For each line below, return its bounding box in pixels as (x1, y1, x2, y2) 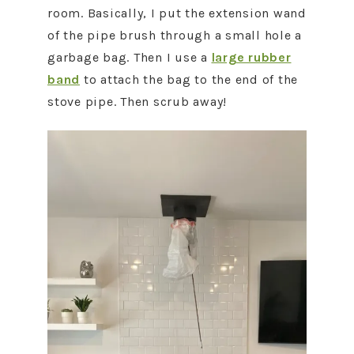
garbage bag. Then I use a (47, 50, 212, 65)
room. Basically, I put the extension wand (47, 6, 307, 21)
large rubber (211, 50, 292, 65)
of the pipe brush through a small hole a (47, 28, 302, 43)
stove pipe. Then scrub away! (47, 94, 227, 109)
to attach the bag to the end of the (80, 72, 298, 87)
